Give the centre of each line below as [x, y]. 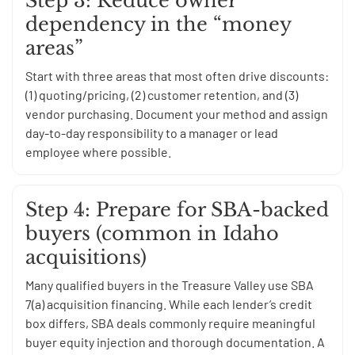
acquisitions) [86, 258]
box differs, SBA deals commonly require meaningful [170, 323]
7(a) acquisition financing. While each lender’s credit [169, 304]
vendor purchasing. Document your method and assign [177, 114]
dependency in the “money [158, 25]
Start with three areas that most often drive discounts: [177, 76]
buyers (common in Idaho [152, 234]
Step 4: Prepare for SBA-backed [177, 210]
